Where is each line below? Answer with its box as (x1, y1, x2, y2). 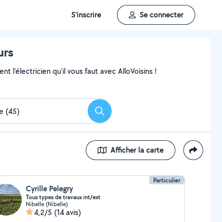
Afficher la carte (111, 145, 164, 155)
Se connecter (140, 9, 183, 20)
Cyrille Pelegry (25, 183, 73, 194)
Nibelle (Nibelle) (25, 200, 68, 208)
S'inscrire (71, 9, 101, 20)
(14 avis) (54, 207, 81, 218)
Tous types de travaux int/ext (25, 193, 101, 201)
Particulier (153, 176, 181, 184)
